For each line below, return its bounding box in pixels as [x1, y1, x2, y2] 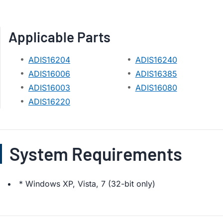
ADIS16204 [28, 54, 70, 65]
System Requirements [9, 142, 182, 164]
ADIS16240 [135, 54, 177, 65]
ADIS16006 [28, 68, 70, 79]
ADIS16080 [135, 82, 177, 93]
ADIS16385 [135, 68, 177, 79]
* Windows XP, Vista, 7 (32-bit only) [19, 178, 155, 189]
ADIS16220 [28, 96, 70, 107]
